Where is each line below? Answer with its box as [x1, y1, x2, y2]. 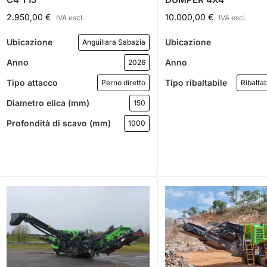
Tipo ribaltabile [165, 77, 228, 88]
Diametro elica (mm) [7, 98, 90, 108]
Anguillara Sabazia [82, 37, 146, 46]
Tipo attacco [7, 77, 58, 88]
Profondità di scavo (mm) [7, 118, 111, 129]
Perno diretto [101, 77, 146, 87]
